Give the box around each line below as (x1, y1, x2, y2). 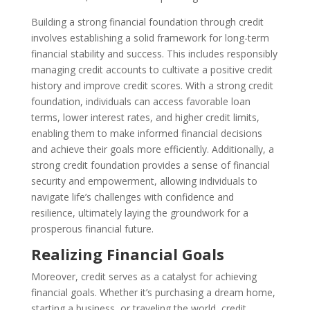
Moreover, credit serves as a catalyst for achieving (30, 269, 257, 283)
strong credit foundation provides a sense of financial (30, 158, 270, 172)
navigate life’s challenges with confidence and (30, 190, 234, 203)
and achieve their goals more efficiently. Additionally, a (30, 142, 274, 156)
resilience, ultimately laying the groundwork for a (30, 206, 248, 219)
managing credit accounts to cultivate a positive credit (30, 62, 273, 76)
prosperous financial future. (30, 221, 154, 235)
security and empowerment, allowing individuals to (30, 174, 257, 188)
